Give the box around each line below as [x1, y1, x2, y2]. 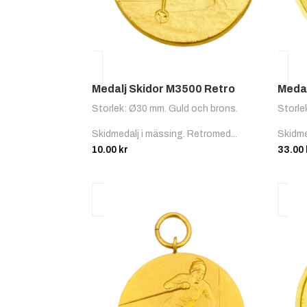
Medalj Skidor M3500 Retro [92, 83, 236, 95]
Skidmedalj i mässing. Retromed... [92, 129, 238, 140]
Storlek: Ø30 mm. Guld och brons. [92, 103, 238, 114]
